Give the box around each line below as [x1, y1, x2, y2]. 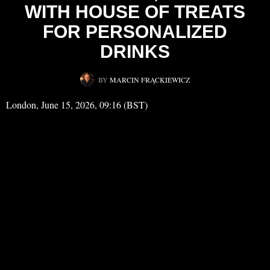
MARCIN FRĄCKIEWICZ [110, 75, 190, 85]
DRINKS [100, 42, 170, 62]
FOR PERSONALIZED [43, 22, 227, 42]
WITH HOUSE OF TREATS [25, 2, 245, 22]
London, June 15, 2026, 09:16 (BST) [6, 98, 148, 111]
